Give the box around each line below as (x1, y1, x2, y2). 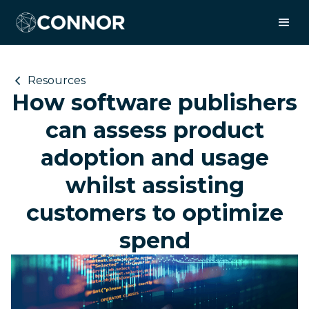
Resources (28, 74, 86, 87)
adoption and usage (40, 144, 269, 171)
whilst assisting (65, 172, 244, 199)
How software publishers (12, 89, 297, 116)
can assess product (45, 117, 264, 143)
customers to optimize (26, 199, 283, 226)
